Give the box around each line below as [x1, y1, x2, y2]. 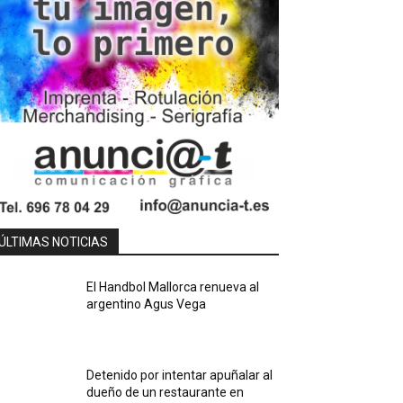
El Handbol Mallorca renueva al [86, 280, 260, 294]
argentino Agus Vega [86, 297, 207, 311]
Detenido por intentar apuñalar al [86, 368, 273, 383]
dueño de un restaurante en [86, 385, 245, 400]
